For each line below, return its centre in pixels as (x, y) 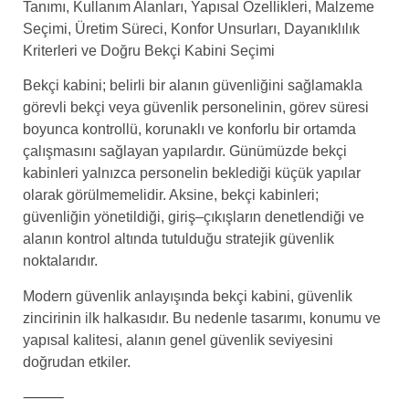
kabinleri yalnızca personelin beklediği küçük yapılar (192, 173)
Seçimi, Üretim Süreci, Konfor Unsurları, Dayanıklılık (191, 29)
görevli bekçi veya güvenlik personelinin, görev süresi (196, 108)
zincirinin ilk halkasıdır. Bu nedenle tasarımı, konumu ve (202, 318)
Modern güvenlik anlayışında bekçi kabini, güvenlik (188, 296)
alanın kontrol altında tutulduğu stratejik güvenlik (178, 239)
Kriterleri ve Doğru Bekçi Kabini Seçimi (149, 51)
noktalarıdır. (60, 261)
